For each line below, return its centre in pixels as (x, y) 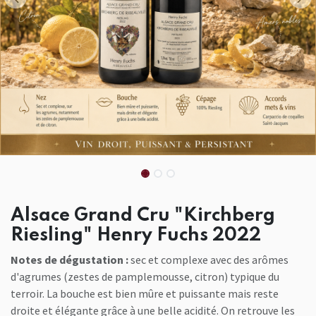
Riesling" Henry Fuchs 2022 (136, 236)
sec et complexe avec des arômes (208, 260)
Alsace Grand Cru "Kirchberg (143, 216)
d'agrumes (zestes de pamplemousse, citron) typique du (145, 277)
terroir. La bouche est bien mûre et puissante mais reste (145, 294)
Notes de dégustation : (69, 260)
